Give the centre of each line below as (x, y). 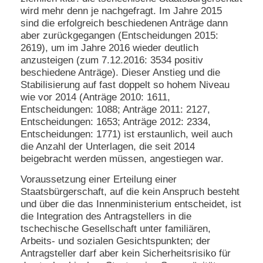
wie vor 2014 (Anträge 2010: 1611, (95, 97)
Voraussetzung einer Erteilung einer (99, 179)
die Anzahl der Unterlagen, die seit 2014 (108, 147)
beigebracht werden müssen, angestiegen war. (122, 159)
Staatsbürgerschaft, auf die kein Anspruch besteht (130, 191)
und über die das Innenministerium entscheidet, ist (131, 204)
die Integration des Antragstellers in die (106, 216)
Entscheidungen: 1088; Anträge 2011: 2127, (115, 110)
